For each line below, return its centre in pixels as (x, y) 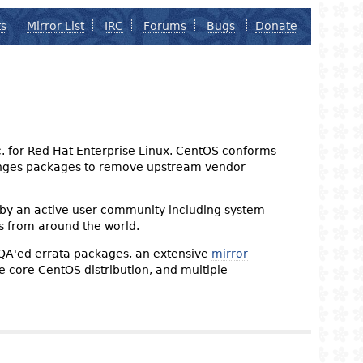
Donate (277, 26)
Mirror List (56, 26)
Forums (165, 26)
